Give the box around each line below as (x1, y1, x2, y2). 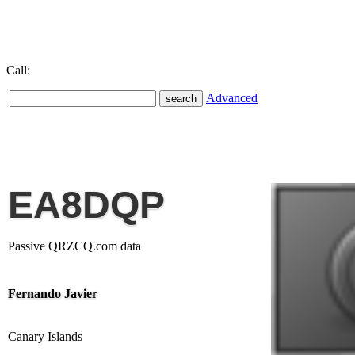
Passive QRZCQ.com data (8, 239, 141, 253)
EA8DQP (8, 184, 165, 226)
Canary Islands (8, 330, 82, 343)
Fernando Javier (8, 287, 97, 300)
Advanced (206, 91, 258, 105)
